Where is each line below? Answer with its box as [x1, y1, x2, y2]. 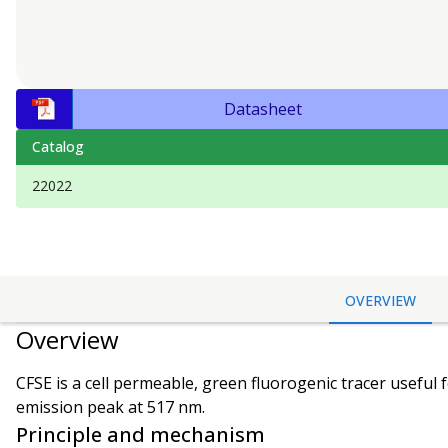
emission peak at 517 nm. [16, 396, 205, 419]
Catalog [32, 137, 84, 156]
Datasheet [224, 98, 303, 120]
